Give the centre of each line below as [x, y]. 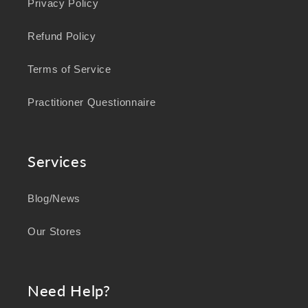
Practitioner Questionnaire [92, 102]
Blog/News [54, 199]
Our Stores [55, 232]
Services [57, 162]
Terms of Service [69, 69]
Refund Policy [62, 36]
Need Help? [69, 291]
